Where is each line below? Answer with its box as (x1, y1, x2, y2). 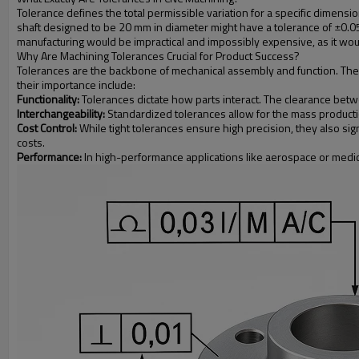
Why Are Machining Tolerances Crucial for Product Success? (17, 47, 300, 64)
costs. (17, 134, 45, 151)
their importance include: (17, 76, 135, 93)
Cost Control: (17, 119, 77, 136)
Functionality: (17, 91, 79, 107)
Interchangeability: (17, 105, 105, 122)
